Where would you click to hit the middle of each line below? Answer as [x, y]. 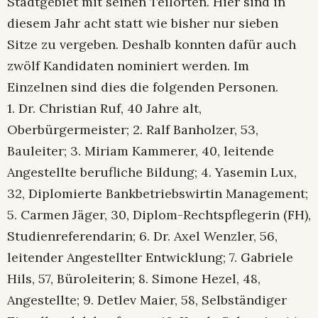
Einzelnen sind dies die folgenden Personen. [143, 87]
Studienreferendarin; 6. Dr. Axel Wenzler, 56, [142, 236]
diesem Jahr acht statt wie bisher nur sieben [143, 23]
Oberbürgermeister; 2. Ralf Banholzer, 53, [133, 129]
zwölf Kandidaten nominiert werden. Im [128, 65]
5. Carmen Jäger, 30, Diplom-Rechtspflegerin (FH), [159, 214]
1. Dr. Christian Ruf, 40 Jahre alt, [104, 108]
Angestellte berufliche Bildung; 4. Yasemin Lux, [152, 172]
